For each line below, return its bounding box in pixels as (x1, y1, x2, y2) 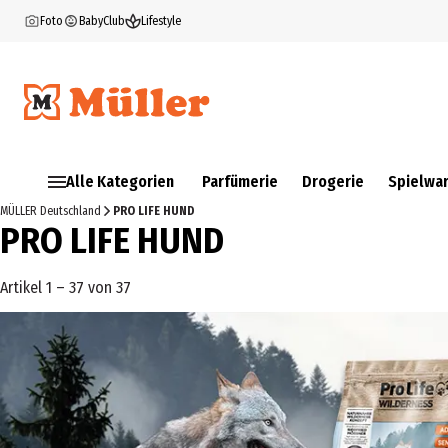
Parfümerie (202, 172, 278, 191)
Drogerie (302, 172, 364, 191)
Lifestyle (141, 14, 181, 28)
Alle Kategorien (66, 172, 174, 191)
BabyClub (79, 14, 125, 28)
